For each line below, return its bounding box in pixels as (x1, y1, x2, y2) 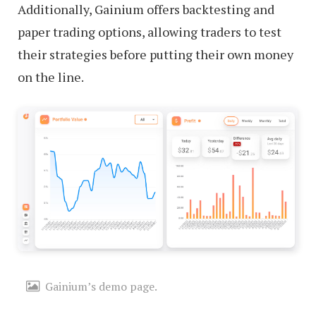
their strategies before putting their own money (18, 46, 293, 63)
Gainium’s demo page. (45, 279, 157, 295)
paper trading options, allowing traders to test (18, 23, 281, 40)
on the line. (18, 68, 84, 85)
